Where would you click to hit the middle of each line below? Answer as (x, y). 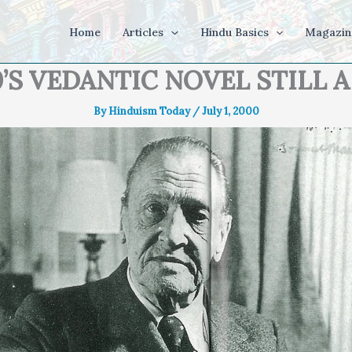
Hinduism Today (150, 111)
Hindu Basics (234, 32)
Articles (143, 32)
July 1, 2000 (230, 111)
